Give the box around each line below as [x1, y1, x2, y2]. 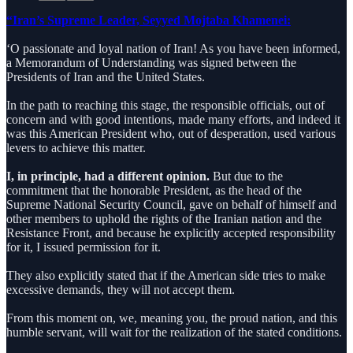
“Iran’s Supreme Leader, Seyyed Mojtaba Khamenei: [6, 13, 291, 27]
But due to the [213, 169, 283, 183]
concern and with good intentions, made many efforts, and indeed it [6, 112, 340, 126]
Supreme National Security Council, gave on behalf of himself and [6, 197, 336, 211]
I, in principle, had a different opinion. [6, 169, 213, 183]
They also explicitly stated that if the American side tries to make [6, 268, 325, 282]
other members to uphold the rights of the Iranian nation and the [6, 211, 321, 225]
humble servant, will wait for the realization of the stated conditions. [6, 325, 342, 339]
